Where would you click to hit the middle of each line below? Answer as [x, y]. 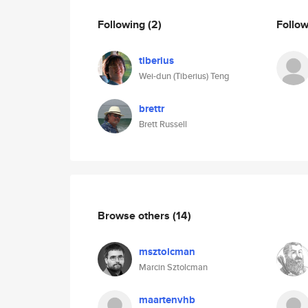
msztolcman [167, 252]
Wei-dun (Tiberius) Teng [184, 76]
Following [123, 24]
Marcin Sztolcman [173, 267]
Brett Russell [163, 124]
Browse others [135, 215]
